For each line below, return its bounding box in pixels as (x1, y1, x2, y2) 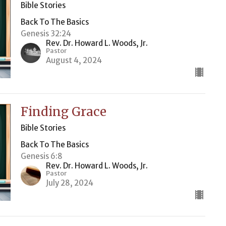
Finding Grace (20, 104, 106, 120)
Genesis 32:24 (20, 29, 71, 38)
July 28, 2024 (45, 178, 93, 188)
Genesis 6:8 (20, 151, 63, 161)
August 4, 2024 (45, 55, 102, 65)
